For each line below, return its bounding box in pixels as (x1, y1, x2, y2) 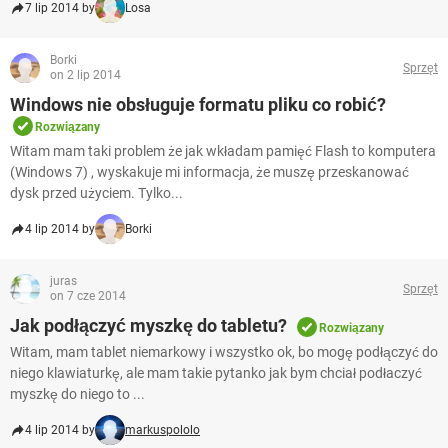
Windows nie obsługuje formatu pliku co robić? (10, 94, 386, 116)
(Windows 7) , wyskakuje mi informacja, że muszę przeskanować (10, 164, 409, 181)
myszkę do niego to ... (10, 386, 145, 403)
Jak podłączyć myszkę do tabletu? (10, 315, 287, 337)
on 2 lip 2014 (50, 68, 121, 83)
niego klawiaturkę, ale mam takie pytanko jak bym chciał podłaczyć (10, 365, 422, 382)
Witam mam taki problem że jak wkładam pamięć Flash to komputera (10, 143, 436, 160)
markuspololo (125, 423, 200, 438)
